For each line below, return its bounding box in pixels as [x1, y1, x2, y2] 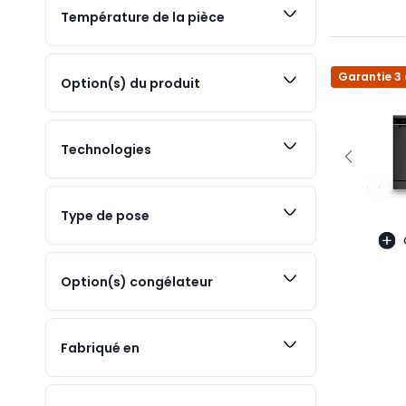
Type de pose [61, 206, 150, 225]
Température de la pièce [61, 7, 225, 26]
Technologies [61, 140, 151, 159]
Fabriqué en [61, 338, 140, 357]
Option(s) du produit [61, 73, 200, 92]
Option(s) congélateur [61, 272, 213, 291]
